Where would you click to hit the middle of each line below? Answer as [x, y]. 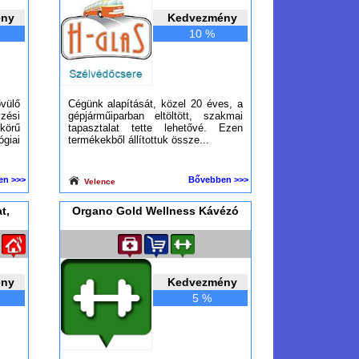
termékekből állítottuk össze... [138, 140]
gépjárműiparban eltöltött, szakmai [155, 116]
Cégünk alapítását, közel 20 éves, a [155, 104]
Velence [98, 182]
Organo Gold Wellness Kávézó [155, 211]
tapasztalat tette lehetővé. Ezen [155, 128]
